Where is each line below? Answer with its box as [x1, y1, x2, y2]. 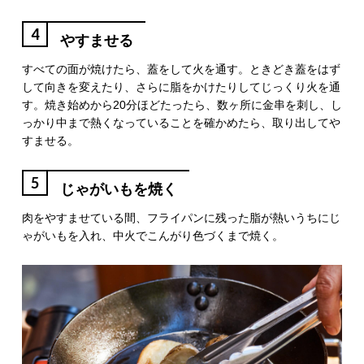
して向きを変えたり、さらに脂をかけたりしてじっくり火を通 [21, 80, 340, 93]
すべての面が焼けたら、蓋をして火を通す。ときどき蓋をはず [21, 62, 340, 76]
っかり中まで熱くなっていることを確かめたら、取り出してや [21, 115, 340, 129]
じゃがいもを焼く [59, 180, 177, 197]
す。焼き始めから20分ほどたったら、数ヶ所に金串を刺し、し [21, 97, 342, 111]
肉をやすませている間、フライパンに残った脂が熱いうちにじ [21, 210, 340, 224]
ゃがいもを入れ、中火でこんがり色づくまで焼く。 [21, 228, 284, 242]
